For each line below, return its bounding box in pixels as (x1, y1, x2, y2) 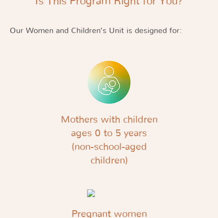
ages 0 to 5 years (71, 128, 147, 138)
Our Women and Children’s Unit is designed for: (10, 27, 182, 35)
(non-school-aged (71, 142, 147, 152)
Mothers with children (60, 115, 158, 125)
